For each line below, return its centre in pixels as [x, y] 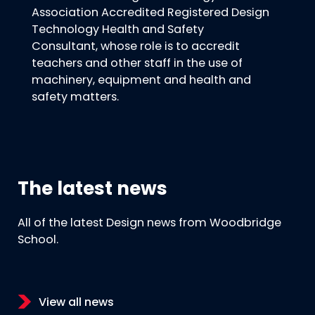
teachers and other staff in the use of [137, 64]
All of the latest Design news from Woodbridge [149, 224]
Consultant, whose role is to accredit [136, 47]
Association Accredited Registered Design [150, 13]
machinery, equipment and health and [141, 81]
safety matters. [75, 97]
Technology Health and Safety [118, 30]
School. [38, 241]
